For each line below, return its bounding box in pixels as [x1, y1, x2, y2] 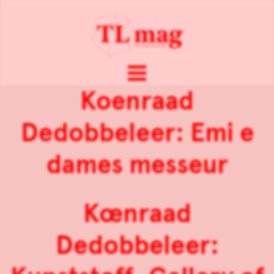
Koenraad [80, 85, 194, 117]
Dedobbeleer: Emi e [20, 117, 254, 149]
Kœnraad [83, 198, 191, 230]
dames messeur [46, 149, 228, 181]
